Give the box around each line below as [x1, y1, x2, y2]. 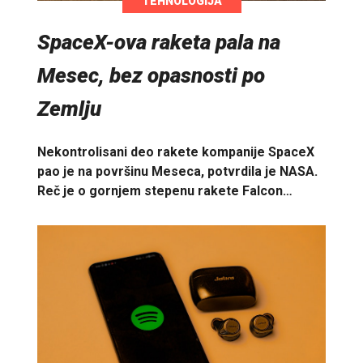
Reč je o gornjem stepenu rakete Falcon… [37, 183, 293, 199]
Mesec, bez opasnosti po [37, 62, 265, 88]
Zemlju [37, 96, 101, 121]
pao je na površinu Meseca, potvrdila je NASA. [37, 164, 318, 180]
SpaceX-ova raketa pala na [37, 29, 280, 54]
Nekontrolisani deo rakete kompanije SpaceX [37, 144, 314, 160]
